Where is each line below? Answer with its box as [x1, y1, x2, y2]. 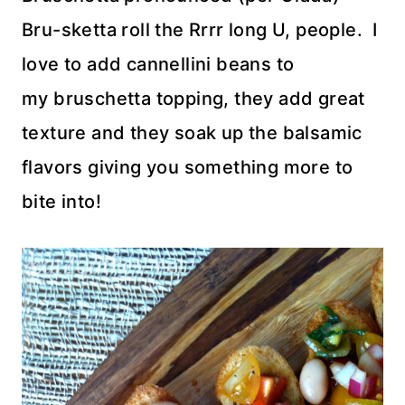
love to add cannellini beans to [22, 53, 295, 75]
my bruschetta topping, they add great [22, 88, 365, 109]
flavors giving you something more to [22, 156, 353, 178]
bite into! [22, 191, 102, 212]
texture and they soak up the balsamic [22, 122, 363, 144]
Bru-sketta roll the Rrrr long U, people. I [22, 19, 378, 41]
